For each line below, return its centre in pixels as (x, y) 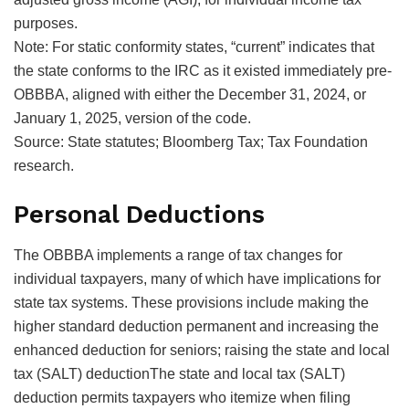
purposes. (46, 23)
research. (44, 165)
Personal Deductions (139, 215)
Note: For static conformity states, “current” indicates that (194, 47)
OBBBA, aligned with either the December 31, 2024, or (190, 94)
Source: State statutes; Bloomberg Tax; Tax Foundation (191, 142)
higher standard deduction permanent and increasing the (196, 326)
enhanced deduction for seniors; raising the (155, 350)
